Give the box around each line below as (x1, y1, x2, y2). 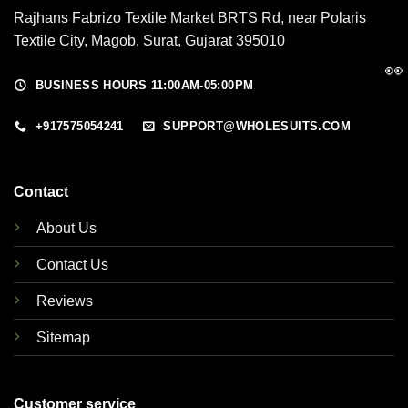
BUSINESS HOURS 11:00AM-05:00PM (35, 78, 254, 93)
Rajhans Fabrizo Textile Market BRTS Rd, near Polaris (14, 10, 366, 26)
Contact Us (36, 256, 108, 272)
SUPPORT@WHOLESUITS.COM (163, 119, 351, 133)
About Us (36, 219, 97, 236)
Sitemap (36, 329, 90, 345)
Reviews (36, 292, 93, 309)
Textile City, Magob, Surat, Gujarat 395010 (14, 33, 285, 49)
